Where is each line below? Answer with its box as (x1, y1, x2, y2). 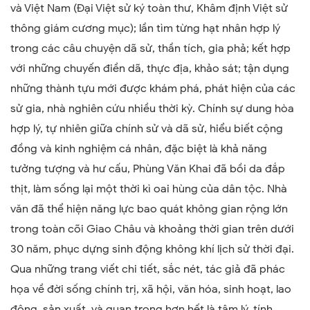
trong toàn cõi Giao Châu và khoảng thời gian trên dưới (10, 221, 294, 236)
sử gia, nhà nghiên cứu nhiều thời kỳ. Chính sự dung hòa (10, 101, 294, 116)
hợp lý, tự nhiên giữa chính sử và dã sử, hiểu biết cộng (10, 121, 283, 136)
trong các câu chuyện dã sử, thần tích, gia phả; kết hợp (10, 41, 291, 55)
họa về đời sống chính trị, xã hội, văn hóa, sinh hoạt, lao (10, 282, 291, 296)
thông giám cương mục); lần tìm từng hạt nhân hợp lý (10, 21, 280, 35)
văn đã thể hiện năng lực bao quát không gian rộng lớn (10, 201, 288, 216)
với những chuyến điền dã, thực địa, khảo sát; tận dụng (10, 61, 289, 75)
